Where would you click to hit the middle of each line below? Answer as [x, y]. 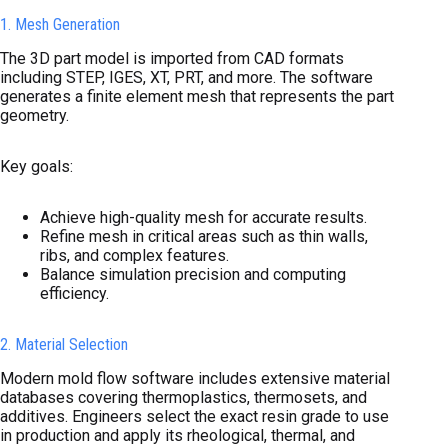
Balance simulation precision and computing [193, 274]
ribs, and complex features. [134, 255]
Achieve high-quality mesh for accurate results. [203, 217]
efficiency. [74, 293]
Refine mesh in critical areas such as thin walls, [204, 236]
